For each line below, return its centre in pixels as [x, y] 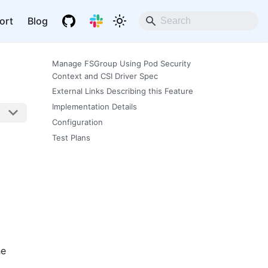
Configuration [77, 122]
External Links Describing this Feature [122, 91]
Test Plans [71, 137]
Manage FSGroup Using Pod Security [121, 63]
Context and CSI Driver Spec [105, 76]
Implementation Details [94, 107]
